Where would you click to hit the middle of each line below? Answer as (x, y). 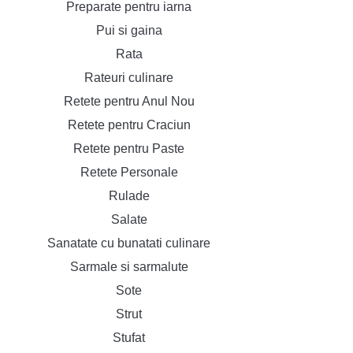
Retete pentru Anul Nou (129, 101)
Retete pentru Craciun (129, 125)
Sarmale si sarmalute (129, 267)
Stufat (129, 338)
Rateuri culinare (129, 78)
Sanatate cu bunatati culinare (129, 243)
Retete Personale (129, 172)
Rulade (129, 196)
